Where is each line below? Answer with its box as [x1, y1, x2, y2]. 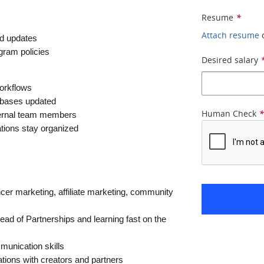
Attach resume [202, 29, 260, 41]
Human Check [202, 108, 257, 119]
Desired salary [202, 54, 259, 65]
